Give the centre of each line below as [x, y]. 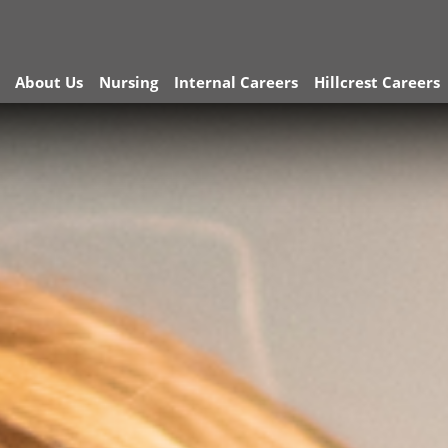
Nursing [128, 82]
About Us [49, 82]
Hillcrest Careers [377, 82]
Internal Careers [236, 82]
